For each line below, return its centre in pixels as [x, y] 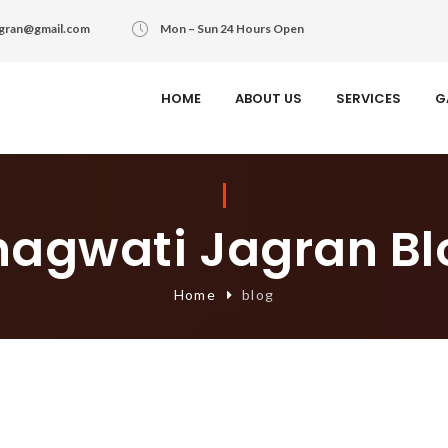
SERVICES [368, 98]
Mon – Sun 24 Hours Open [231, 28]
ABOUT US [268, 98]
